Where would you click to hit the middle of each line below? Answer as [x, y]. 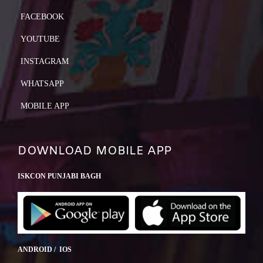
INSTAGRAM [45, 62]
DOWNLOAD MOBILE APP [95, 151]
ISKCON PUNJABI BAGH [59, 176]
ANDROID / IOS [45, 249]
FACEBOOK [42, 17]
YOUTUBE [40, 39]
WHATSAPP [42, 84]
